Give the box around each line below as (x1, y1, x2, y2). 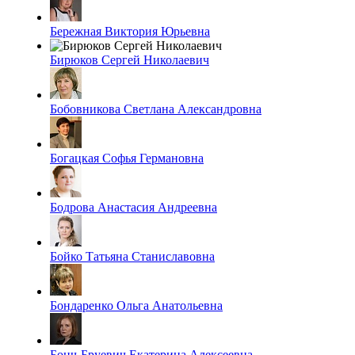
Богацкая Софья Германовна (50, 151, 204, 165)
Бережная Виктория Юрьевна (50, 24, 210, 38)
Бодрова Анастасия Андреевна (50, 200, 217, 214)
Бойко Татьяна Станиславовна (50, 249, 215, 263)
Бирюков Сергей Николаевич (50, 52, 209, 67)
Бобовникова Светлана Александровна (50, 101, 261, 116)
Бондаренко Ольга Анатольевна (50, 298, 223, 312)
